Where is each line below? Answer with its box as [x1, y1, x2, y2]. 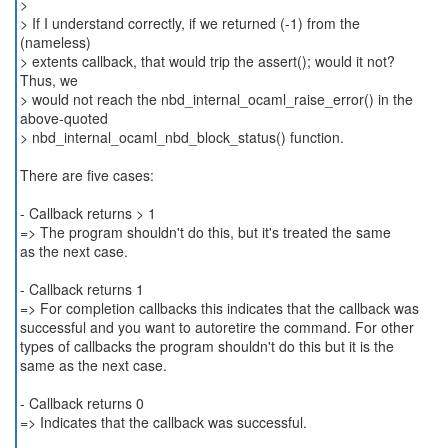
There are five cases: [19, 165, 154, 185]
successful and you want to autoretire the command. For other [19, 317, 414, 337]
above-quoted [19, 108, 108, 128]
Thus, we [19, 70, 78, 90]
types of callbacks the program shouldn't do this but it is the [19, 336, 394, 356]
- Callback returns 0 [19, 393, 144, 413]
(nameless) [19, 32, 91, 52]
